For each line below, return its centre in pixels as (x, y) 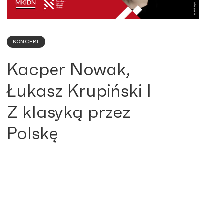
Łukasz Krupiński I (79, 92)
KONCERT (26, 42)
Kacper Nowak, (69, 70)
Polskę (32, 134)
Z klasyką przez (69, 113)
